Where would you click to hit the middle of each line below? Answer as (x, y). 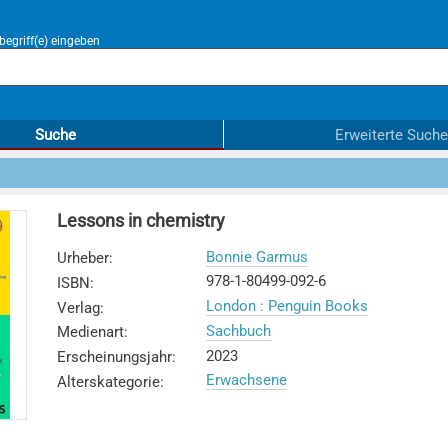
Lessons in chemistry (140, 220)
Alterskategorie (108, 381)
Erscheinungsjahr (114, 357)
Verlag (78, 307)
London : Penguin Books (286, 306)
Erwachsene (246, 380)
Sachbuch (238, 330)
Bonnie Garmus (256, 256)
